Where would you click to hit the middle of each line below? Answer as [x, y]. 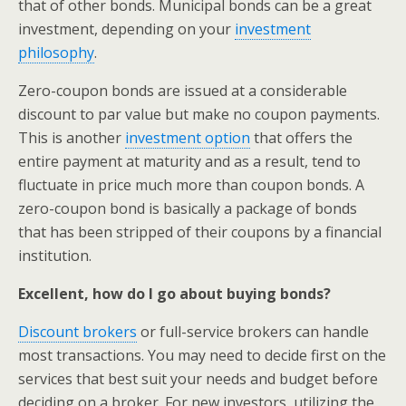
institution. [55, 256]
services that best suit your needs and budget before [198, 379]
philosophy [56, 53]
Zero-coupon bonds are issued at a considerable [183, 91]
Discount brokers [77, 332]
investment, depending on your [126, 29]
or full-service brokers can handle [253, 332]
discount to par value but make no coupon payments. [199, 114]
